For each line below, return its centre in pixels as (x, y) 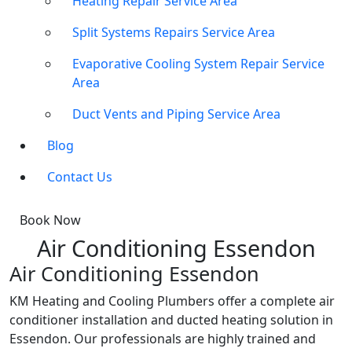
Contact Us (80, 177)
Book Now (50, 220)
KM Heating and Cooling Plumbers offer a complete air (172, 301)
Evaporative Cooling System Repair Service (198, 64)
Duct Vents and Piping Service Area (176, 114)
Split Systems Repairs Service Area (174, 33)
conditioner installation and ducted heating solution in (171, 320)
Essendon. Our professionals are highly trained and (163, 339)
